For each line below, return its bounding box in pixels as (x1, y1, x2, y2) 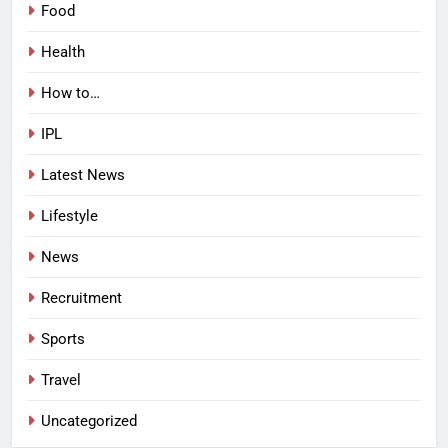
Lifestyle (41, 207, 98, 226)
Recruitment (41, 289, 122, 308)
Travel (41, 371, 81, 390)
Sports (41, 330, 85, 349)
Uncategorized (41, 412, 137, 431)
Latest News (41, 166, 125, 185)
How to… (41, 84, 100, 103)
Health (41, 43, 85, 62)
